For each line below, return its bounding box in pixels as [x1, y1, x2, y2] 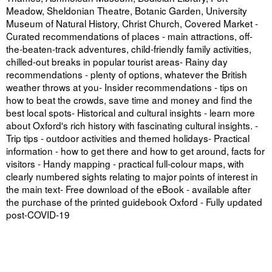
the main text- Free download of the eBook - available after [6, 182, 251, 196]
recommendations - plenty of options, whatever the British [6, 67, 247, 81]
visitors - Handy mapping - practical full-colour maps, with [6, 157, 244, 171]
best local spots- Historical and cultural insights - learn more [6, 106, 255, 120]
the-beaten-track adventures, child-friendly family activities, [6, 42, 251, 56]
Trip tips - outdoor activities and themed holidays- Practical [6, 131, 250, 145]
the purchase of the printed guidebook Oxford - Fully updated [6, 195, 262, 209]
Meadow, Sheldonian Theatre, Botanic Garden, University [6, 4, 247, 18]
